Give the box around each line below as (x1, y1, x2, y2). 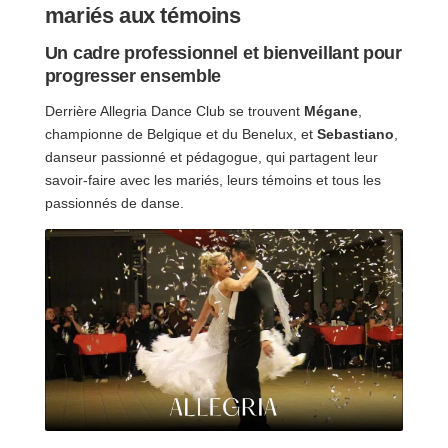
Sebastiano (316, 125, 394, 142)
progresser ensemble (44, 66, 222, 87)
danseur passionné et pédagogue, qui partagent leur (44, 148, 378, 165)
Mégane (303, 102, 358, 119)
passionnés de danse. (44, 194, 184, 211)
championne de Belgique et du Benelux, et (44, 125, 317, 142)
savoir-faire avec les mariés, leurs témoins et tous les (44, 171, 381, 188)
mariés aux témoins (44, 2, 241, 28)
